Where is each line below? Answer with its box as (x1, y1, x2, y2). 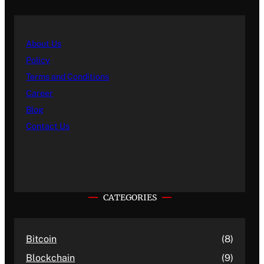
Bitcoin (26, 233, 57, 245)
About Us (26, 39, 61, 49)
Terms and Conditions (26, 72, 109, 82)
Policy (26, 55, 50, 65)
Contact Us (26, 121, 70, 131)
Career (26, 88, 53, 98)
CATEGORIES (103, 192, 157, 203)
